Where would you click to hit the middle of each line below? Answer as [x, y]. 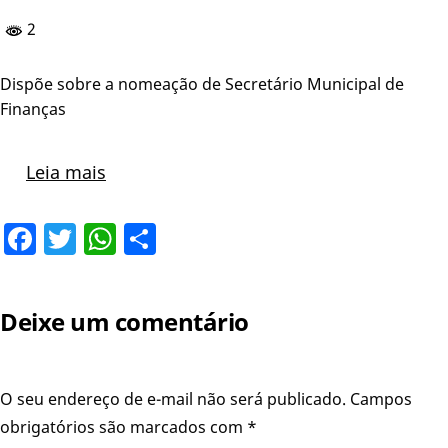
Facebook [107, 238]
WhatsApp [193, 238]
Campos [381, 398]
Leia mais [65, 171]
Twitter [129, 238]
